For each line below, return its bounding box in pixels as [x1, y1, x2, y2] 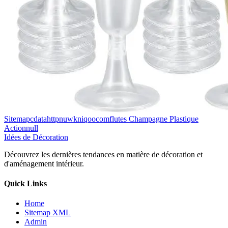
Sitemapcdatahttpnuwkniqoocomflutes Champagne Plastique [4, 114, 198, 123]
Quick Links [4, 179, 47, 188]
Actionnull [4, 123, 38, 132]
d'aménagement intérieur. [4, 159, 84, 168]
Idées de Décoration [4, 132, 68, 141]
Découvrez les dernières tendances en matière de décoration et [4, 150, 203, 159]
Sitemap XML [24, 208, 71, 217]
